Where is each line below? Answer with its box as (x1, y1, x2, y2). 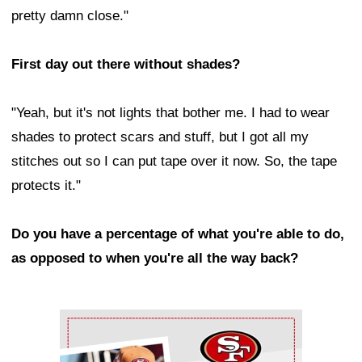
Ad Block (60, 314, 114, 330)
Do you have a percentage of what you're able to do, (11, 226, 344, 242)
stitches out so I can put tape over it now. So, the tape (11, 154, 337, 170)
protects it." (11, 178, 81, 194)
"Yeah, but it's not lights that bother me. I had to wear (11, 105, 330, 121)
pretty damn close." (11, 8, 128, 24)
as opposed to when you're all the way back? (11, 250, 298, 267)
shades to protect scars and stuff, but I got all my (11, 129, 309, 145)
